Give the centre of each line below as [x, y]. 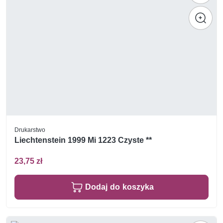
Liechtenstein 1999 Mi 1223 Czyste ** [83, 140]
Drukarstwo [30, 130]
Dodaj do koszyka [119, 187]
